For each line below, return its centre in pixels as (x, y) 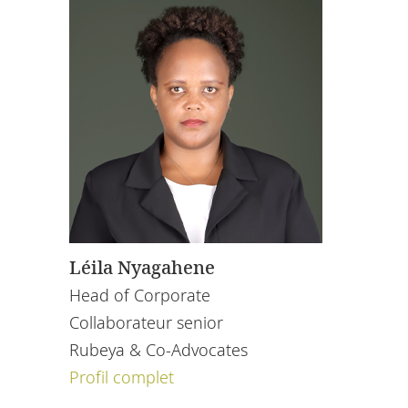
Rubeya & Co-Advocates (158, 349)
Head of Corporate (140, 295)
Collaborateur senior (146, 322)
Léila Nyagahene (142, 267)
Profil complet (122, 377)
